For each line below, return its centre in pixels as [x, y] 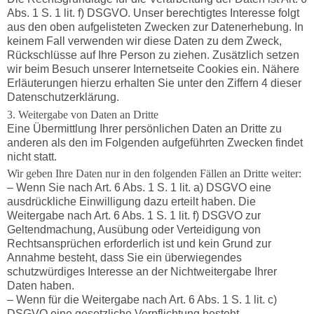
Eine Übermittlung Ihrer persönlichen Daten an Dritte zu [144, 128]
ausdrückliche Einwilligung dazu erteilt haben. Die [131, 202]
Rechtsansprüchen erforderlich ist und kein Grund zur [139, 244]
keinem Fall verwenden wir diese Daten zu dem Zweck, [144, 41]
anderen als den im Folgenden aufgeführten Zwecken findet [155, 142]
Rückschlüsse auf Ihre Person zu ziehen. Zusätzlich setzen [153, 55]
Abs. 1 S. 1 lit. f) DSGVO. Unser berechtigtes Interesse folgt [153, 13]
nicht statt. [32, 156]
